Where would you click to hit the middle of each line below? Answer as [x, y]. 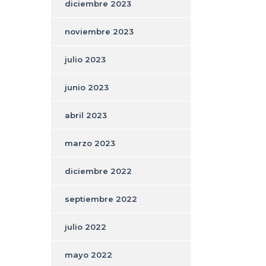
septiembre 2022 [101, 199]
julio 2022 [85, 227]
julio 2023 [85, 59]
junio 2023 [87, 87]
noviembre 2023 [99, 31]
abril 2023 [86, 115]
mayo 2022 [88, 254]
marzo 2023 [90, 143]
